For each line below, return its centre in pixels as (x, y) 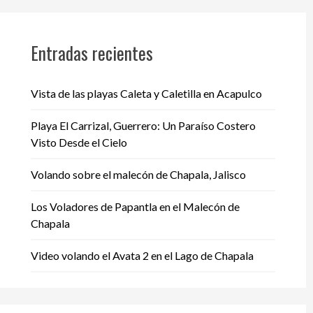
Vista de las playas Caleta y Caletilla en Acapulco (146, 93)
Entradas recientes (92, 52)
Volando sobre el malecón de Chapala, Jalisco (138, 174)
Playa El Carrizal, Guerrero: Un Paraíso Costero (143, 125)
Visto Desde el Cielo (79, 142)
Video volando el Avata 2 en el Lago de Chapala (142, 255)
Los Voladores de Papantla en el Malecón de (135, 206)
